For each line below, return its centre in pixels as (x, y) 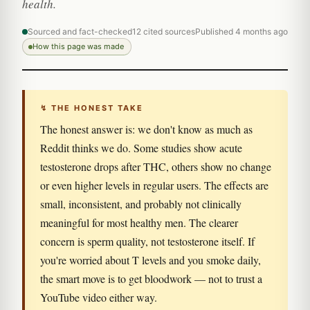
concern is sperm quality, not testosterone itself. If (147, 241)
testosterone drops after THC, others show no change (156, 166)
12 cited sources (164, 31)
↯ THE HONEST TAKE (92, 108)
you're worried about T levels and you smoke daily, (151, 260)
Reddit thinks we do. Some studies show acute (141, 148)
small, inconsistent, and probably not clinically (141, 204)
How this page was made (78, 46)
